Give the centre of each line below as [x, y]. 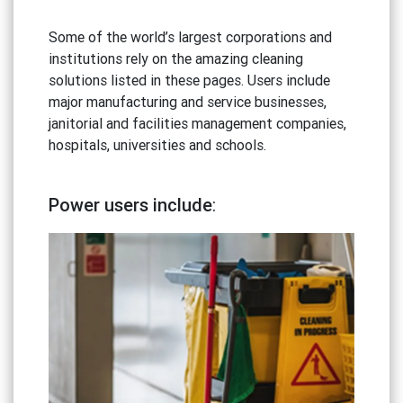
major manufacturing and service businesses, [187, 101]
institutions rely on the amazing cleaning [175, 58]
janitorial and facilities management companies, [197, 123]
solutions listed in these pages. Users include [189, 80]
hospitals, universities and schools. [157, 144]
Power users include [130, 204]
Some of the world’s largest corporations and [190, 36]
